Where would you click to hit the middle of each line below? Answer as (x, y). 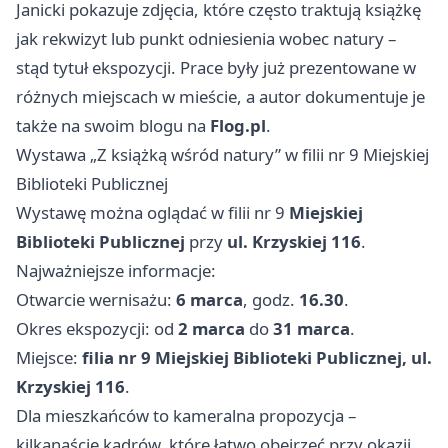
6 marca (209, 300)
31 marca (311, 329)
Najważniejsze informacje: (116, 271)
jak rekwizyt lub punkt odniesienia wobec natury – (206, 39)
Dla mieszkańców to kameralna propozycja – (186, 416)
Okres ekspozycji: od (97, 329)
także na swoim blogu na (113, 126)
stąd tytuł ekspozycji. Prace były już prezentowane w (216, 68)
